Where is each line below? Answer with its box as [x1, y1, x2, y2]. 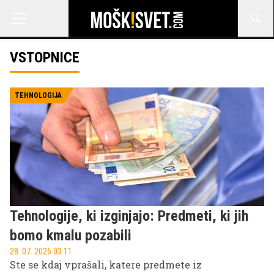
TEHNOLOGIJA [15, 91, 62, 100]
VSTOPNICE [10, 49, 80, 66]
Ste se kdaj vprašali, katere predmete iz [10, 258, 202, 272]
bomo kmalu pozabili [10, 227, 131, 245]
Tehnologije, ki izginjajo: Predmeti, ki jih [10, 207, 248, 225]
